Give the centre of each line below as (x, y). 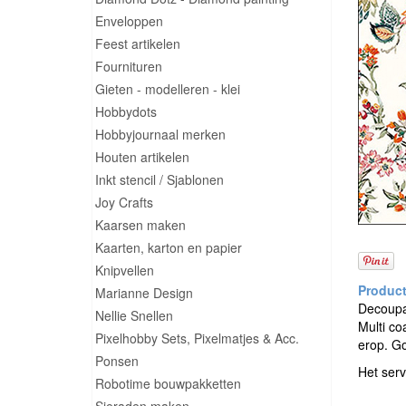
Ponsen (117, 361)
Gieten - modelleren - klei (168, 89)
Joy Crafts (124, 202)
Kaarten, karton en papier (169, 247)
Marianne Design (144, 293)
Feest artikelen (138, 43)
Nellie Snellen (134, 315)
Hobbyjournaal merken (160, 134)
